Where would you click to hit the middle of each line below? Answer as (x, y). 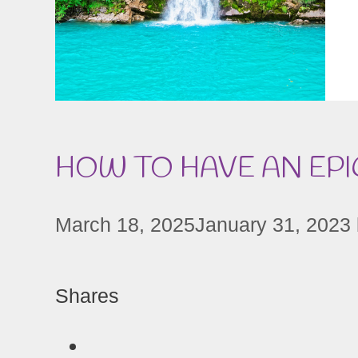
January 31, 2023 (273, 224)
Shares (87, 296)
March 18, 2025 (125, 224)
